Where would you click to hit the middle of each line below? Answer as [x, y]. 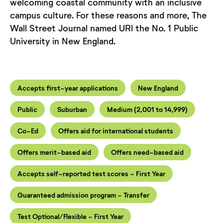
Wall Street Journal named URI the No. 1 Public [104, 28]
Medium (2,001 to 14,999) [147, 109]
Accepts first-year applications [68, 88]
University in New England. [63, 41]
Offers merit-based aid [54, 152]
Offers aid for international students [116, 130]
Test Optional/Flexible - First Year [70, 216]
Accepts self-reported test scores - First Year [91, 173]
